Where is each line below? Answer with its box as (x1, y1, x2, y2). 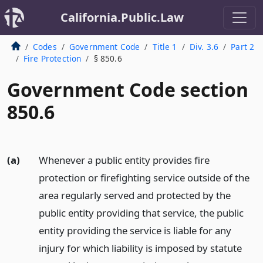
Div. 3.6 (189, 41, 219, 52)
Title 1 (152, 41, 177, 52)
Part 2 (231, 41, 255, 52)
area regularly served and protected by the (38, 188, 231, 202)
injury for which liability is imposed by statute (38, 241, 242, 255)
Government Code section (7, 77, 248, 102)
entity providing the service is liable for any (38, 224, 231, 237)
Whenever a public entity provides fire (38, 153, 210, 167)
